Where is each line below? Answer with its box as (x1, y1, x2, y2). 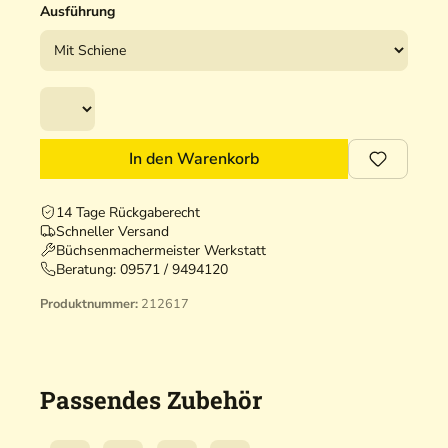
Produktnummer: (40, 294, 141, 313)
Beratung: (56, 259, 120, 279)
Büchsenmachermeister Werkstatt (56, 240, 266, 260)
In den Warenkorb (129, 147, 259, 170)
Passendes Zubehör (40, 383, 262, 416)
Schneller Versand (56, 221, 169, 241)
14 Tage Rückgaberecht (56, 202, 200, 222)
